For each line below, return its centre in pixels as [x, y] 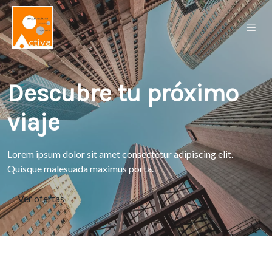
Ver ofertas [41, 198]
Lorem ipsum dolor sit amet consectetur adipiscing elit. [120, 154]
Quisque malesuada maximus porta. [80, 168]
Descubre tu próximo [123, 93]
